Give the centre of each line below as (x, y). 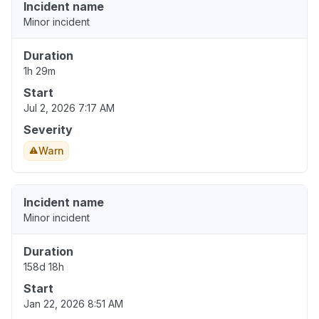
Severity (48, 130)
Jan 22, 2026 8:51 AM (73, 304)
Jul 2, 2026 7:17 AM (69, 108)
